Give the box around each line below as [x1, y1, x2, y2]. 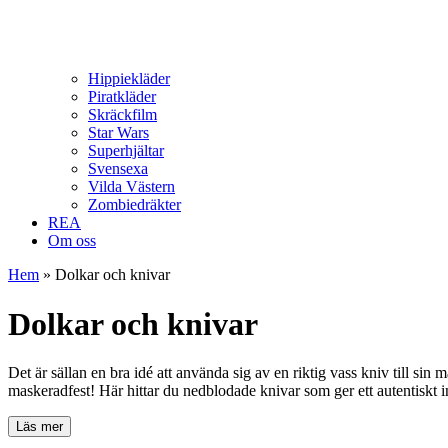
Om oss [48, 232, 96, 250]
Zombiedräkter [88, 196, 181, 214]
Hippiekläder [88, 70, 170, 88]
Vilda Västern [88, 178, 175, 196]
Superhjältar [88, 142, 164, 160]
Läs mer [16, 419, 63, 435]
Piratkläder [88, 88, 156, 106]
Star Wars [88, 124, 149, 142]
